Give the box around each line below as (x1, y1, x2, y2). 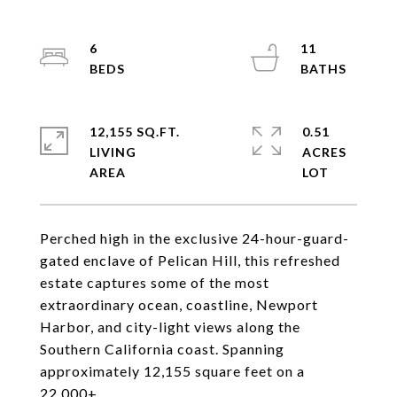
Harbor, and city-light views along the (40, 318, 300, 335)
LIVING (90, 144, 136, 160)
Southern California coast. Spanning (40, 340, 284, 357)
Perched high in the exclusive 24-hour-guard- (40, 230, 349, 246)
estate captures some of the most (40, 274, 269, 291)
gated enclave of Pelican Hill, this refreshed (40, 252, 340, 269)
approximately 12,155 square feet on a (40, 362, 305, 379)
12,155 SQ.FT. (90, 124, 180, 139)
